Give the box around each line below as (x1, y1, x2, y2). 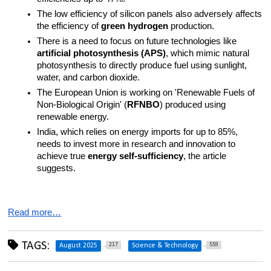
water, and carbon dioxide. (37, 73, 140, 83)
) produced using (160, 100, 226, 110)
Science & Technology (132, 242, 198, 250)
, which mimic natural (166, 48, 250, 59)
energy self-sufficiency (88, 151, 184, 162)
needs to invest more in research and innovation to (37, 139, 236, 149)
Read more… (8, 207, 62, 218)
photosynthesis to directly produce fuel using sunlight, (37, 60, 247, 71)
